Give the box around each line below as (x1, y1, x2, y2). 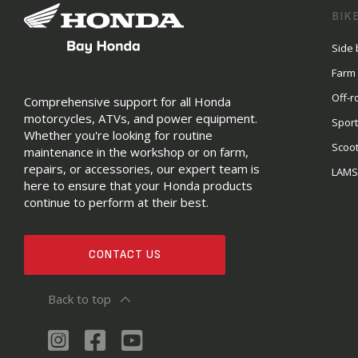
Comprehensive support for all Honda (24, 93, 231, 109)
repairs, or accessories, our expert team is (24, 161, 260, 177)
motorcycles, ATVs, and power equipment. (24, 110, 257, 126)
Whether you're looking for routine (24, 127, 213, 143)
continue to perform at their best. (24, 194, 209, 210)
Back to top (48, 291, 111, 307)
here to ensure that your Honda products (24, 177, 253, 193)
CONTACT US (88, 247, 161, 262)
